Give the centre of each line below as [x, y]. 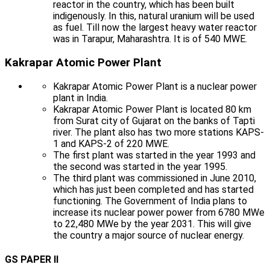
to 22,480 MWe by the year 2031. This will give [152, 224]
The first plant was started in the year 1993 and [154, 155]
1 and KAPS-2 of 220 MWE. [111, 143]
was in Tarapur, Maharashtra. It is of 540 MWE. [150, 39]
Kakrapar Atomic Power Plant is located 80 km [152, 109]
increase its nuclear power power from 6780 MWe [159, 212]
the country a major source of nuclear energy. [149, 235]
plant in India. [80, 98]
